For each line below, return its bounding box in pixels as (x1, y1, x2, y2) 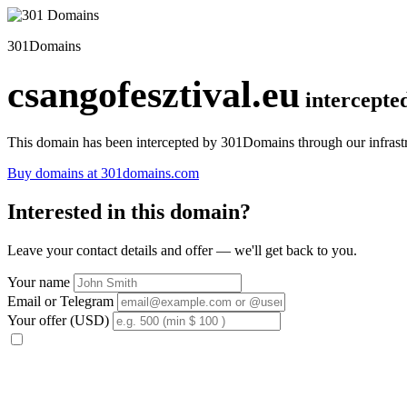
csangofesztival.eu (7, 73, 300, 115)
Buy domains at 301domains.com (7, 164, 199, 181)
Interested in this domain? (7, 199, 251, 223)
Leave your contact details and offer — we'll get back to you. (7, 242, 357, 258)
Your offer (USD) (7, 312, 109, 328)
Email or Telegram (7, 293, 114, 309)
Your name (7, 273, 70, 290)
